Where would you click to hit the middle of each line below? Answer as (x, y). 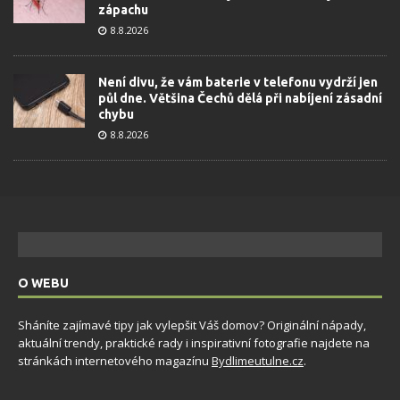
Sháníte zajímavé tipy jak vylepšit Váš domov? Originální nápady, (192, 325)
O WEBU (43, 283)
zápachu (123, 10)
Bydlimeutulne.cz (258, 361)
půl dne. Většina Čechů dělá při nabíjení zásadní (240, 99)
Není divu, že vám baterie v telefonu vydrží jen (238, 83)
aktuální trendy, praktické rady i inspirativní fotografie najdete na (194, 343)
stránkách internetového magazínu (115, 361)
